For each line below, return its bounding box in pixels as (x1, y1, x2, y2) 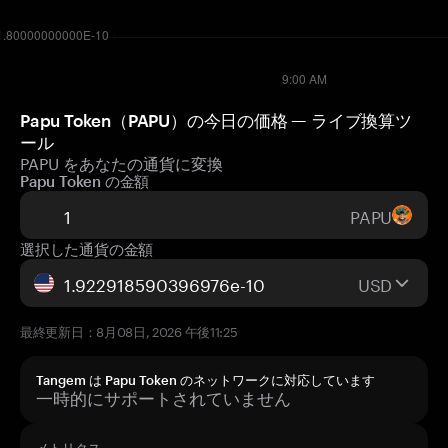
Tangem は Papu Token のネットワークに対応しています (36, 372, 375, 388)
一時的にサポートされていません (36, 383, 291, 409)
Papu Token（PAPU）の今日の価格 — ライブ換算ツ (20, 110, 412, 130)
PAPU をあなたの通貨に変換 (20, 149, 223, 174)
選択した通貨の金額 (20, 240, 154, 258)
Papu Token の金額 (20, 172, 150, 190)
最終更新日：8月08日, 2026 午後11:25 (20, 320, 238, 340)
